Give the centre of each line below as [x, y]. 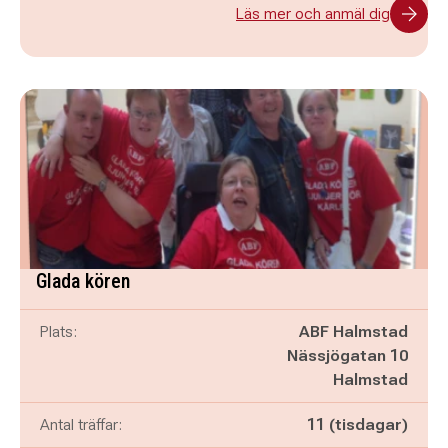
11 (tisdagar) [357, 424]
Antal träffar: [81, 424]
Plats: [58, 331]
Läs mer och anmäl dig [313, 13]
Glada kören [83, 281]
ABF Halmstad [353, 331]
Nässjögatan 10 [347, 355]
